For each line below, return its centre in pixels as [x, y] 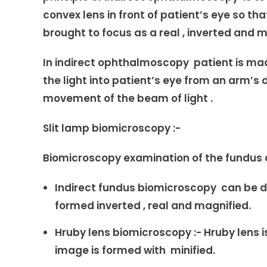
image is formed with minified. [135, 250]
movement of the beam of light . [128, 98]
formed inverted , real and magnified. [153, 206]
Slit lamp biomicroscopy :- [112, 128]
